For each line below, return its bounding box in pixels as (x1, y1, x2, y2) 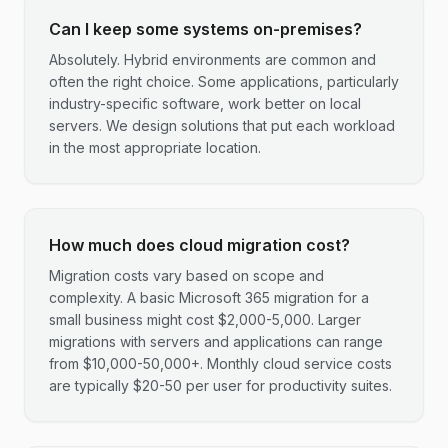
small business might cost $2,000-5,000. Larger (49, 311, 361, 328)
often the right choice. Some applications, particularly (49, 73, 399, 90)
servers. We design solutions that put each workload (49, 117, 395, 134)
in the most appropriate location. (49, 139, 261, 156)
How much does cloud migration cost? (49, 235, 350, 255)
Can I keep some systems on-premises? (49, 19, 362, 39)
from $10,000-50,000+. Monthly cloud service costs (49, 355, 392, 372)
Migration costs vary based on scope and (49, 267, 324, 284)
